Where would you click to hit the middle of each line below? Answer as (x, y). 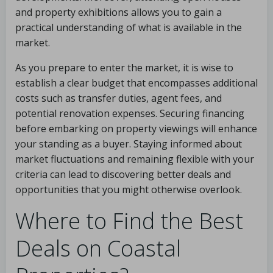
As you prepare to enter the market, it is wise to (124, 68)
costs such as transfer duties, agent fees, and (119, 98)
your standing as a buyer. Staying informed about (129, 144)
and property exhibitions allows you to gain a (119, 12)
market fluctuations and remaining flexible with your (135, 159)
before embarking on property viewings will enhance (136, 129)
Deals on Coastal (98, 248)
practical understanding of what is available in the (129, 27)
